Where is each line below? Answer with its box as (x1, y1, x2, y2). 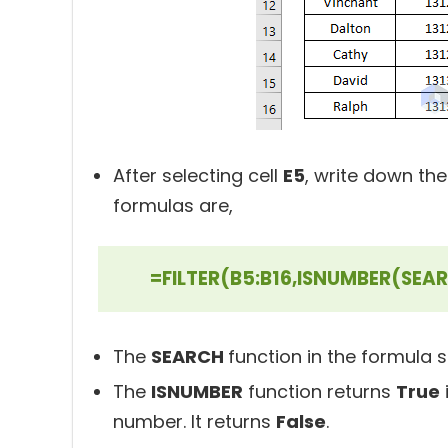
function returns (243, 379, 396, 404)
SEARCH (151, 344, 228, 369)
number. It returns (113, 409, 276, 434)
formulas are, (113, 193, 233, 218)
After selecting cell (113, 163, 283, 188)
